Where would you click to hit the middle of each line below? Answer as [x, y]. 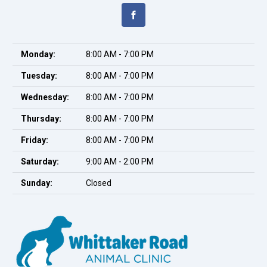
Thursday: [41, 119]
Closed [99, 183]
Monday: [38, 54]
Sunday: [37, 183]
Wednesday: [45, 97]
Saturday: [40, 162]
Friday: [35, 140]
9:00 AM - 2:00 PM [120, 162]
